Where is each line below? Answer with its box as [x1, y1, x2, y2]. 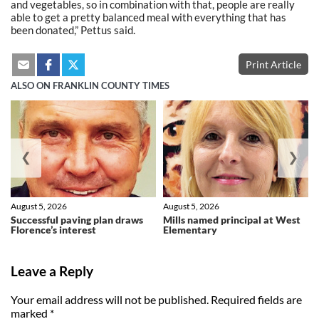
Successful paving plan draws [11, 213, 143, 226]
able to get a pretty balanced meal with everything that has [11, 11, 286, 24]
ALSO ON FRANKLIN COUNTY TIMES [11, 80, 169, 92]
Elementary [163, 223, 217, 236]
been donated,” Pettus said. [11, 23, 135, 37]
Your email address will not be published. [11, 293, 209, 307]
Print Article [246, 58, 301, 71]
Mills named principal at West [163, 213, 300, 226]
